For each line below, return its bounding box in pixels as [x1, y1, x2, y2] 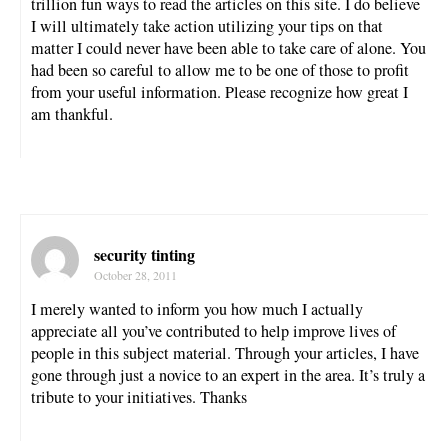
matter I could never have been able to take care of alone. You [31, 37, 426, 60]
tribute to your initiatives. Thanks [31, 386, 247, 409]
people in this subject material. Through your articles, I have [31, 342, 419, 365]
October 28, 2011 [94, 267, 177, 284]
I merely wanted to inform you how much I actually [31, 298, 363, 321]
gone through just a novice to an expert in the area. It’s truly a [31, 364, 425, 387]
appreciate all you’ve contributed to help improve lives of [31, 320, 396, 343]
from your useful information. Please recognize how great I [31, 81, 408, 104]
